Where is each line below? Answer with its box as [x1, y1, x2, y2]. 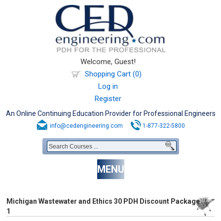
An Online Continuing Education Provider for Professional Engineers [5, 110, 216, 117]
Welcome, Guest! [80, 57, 136, 66]
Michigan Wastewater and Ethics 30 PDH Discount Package [6, 197, 200, 205]
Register [95, 94, 121, 103]
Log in [98, 82, 118, 91]
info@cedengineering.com [50, 122, 123, 129]
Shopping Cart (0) [84, 70, 142, 78]
